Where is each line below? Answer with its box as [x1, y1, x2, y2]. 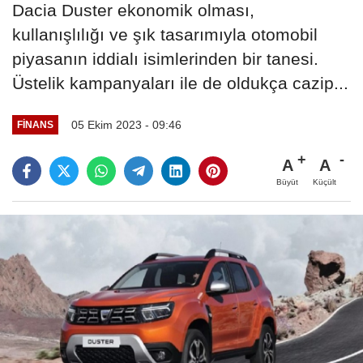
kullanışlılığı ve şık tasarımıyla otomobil [12, 24, 318, 44]
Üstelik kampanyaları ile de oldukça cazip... [12, 73, 348, 92]
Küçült [313, 177, 336, 186]
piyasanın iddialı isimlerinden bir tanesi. [12, 49, 318, 68]
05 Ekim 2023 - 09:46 [70, 117, 181, 131]
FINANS [16, 119, 53, 130]
